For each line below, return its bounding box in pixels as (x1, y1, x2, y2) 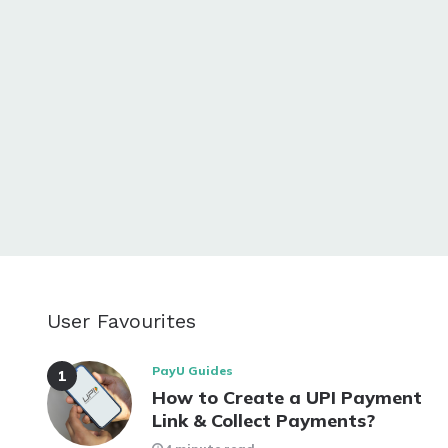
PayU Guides (152, 362, 233, 378)
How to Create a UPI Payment (152, 385, 422, 409)
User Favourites (47, 308, 196, 333)
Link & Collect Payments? (152, 408, 375, 432)
